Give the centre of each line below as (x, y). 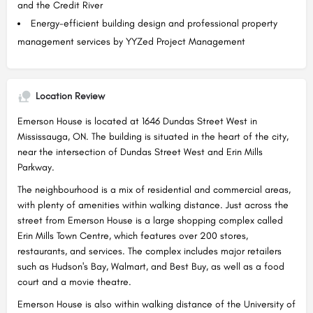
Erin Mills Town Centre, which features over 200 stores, (133, 235)
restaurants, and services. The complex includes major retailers (150, 251)
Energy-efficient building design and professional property (154, 23)
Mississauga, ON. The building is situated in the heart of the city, (153, 136)
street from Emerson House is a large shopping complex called (150, 220)
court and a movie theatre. (74, 282)
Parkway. (36, 167)
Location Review (70, 96)
